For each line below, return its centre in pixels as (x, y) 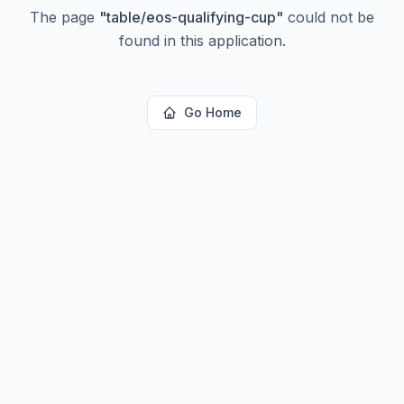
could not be (329, 17)
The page (64, 17)
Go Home (213, 112)
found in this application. (202, 41)
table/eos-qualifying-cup (191, 17)
